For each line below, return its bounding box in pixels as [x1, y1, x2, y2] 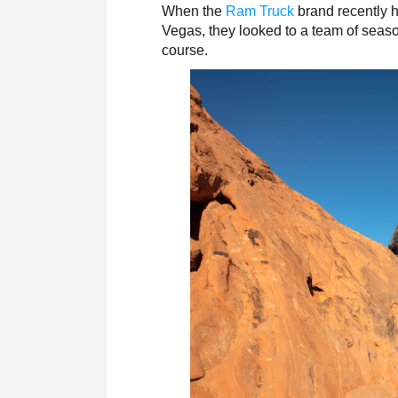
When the [162, 4, 227, 20]
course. [162, 43, 209, 59]
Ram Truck [226, 4, 295, 20]
